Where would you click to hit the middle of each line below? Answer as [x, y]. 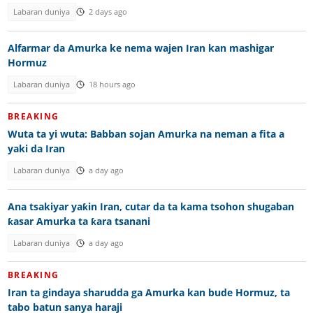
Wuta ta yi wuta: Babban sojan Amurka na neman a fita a [146, 134]
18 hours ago [112, 84]
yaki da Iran [36, 149]
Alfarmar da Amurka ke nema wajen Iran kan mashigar [140, 48]
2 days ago [108, 12]
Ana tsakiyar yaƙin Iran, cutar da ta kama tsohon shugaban [151, 206]
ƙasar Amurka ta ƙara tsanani [79, 221]
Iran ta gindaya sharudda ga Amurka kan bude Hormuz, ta [148, 293]
